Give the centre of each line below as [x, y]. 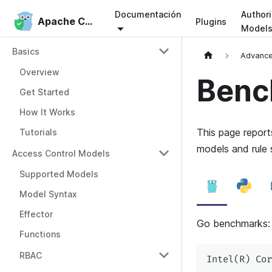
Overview [39, 72]
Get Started [44, 92]
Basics [26, 51]
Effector [36, 214]
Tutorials [38, 132]
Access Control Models [61, 153]
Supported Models [59, 174]
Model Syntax [48, 194]
